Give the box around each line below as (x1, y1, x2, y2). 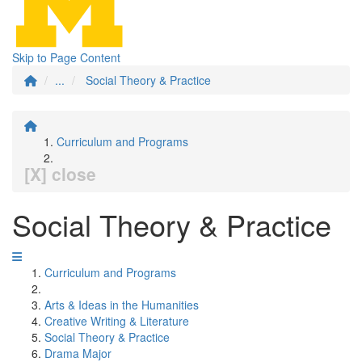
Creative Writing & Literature (44, 313, 189, 329)
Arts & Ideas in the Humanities (44, 297, 199, 313)
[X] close (24, 162, 96, 186)
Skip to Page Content (12, 49, 120, 65)
